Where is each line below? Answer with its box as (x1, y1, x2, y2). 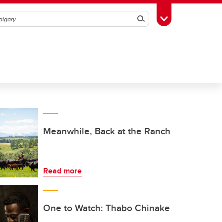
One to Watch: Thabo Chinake (43, 201, 170, 215)
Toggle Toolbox (164, 12, 214, 23)
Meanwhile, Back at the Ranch (43, 124, 170, 138)
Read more (43, 165, 82, 176)
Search (133, 9, 175, 29)
